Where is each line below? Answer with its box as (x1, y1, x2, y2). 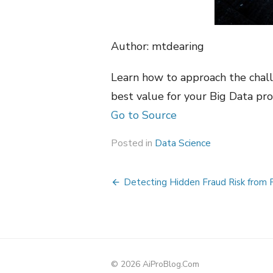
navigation (110, 193, 209, 217)
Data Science (155, 136, 211, 150)
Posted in (111, 136, 155, 150)
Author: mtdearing (111, 39, 204, 54)
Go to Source (111, 108, 177, 122)
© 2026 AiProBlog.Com (111, 258, 199, 270)
